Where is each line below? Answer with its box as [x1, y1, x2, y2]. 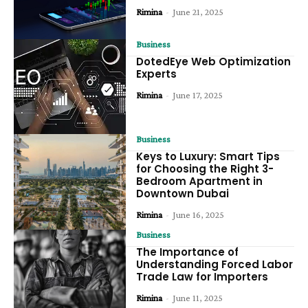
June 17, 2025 [173, 89, 223, 100]
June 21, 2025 [173, 5, 224, 17]
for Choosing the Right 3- [136, 162, 274, 177]
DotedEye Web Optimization [136, 54, 291, 69]
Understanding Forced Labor [136, 257, 294, 272]
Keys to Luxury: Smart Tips [136, 149, 280, 164]
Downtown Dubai [136, 186, 230, 201]
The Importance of [136, 245, 239, 260]
